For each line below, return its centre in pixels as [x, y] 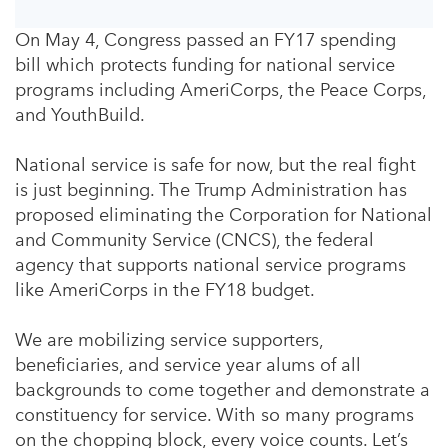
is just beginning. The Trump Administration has [211, 190]
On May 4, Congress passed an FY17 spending [205, 40]
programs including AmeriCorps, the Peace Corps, [220, 90]
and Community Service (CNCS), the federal [194, 240]
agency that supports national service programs [210, 265]
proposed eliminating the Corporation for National [223, 215]
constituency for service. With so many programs [214, 415]
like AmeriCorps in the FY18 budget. [165, 290]
